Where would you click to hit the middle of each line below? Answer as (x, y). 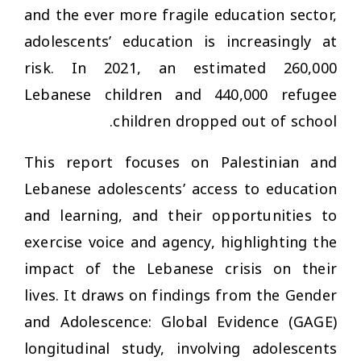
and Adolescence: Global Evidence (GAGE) (180, 322)
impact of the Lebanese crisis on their (180, 269)
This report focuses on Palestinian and (180, 162)
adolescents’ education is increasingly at (180, 41)
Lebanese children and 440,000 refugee (180, 95)
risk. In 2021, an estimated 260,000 (180, 68)
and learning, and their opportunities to (180, 216)
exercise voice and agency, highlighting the (180, 242)
